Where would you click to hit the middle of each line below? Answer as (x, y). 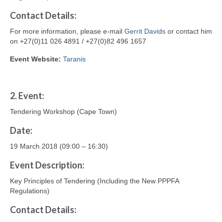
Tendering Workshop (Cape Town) (63, 112)
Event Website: (36, 59)
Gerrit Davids (145, 31)
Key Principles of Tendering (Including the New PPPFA (94, 181)
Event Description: (47, 165)
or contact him (189, 31)
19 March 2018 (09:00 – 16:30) (59, 146)
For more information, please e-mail (67, 31)
